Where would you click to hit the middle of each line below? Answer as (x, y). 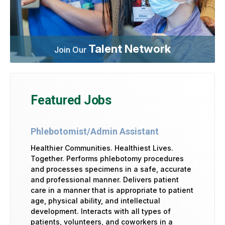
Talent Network (130, 48)
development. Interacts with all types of (101, 211)
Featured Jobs (71, 100)
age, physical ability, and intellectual (95, 200)
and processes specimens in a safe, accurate (111, 169)
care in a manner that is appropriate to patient (112, 190)
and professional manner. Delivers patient (105, 179)
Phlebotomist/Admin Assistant (95, 131)
